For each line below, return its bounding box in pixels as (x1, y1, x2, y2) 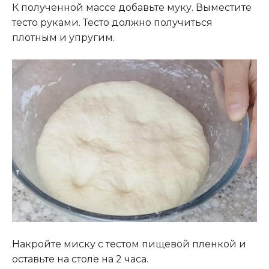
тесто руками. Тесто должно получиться (12, 17, 213, 29)
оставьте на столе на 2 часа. (12, 253, 148, 265)
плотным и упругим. (12, 32, 115, 44)
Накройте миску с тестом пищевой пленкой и (12, 238, 246, 250)
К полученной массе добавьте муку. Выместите (12, 2, 252, 14)
